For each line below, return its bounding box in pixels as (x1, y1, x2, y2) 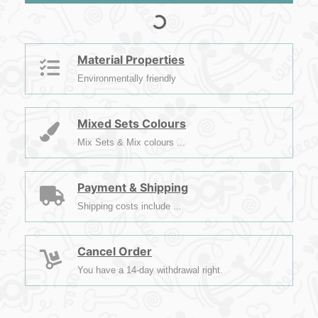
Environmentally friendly (77, 73, 176, 84)
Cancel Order (77, 244, 152, 258)
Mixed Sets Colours (77, 116, 186, 131)
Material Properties (77, 53, 185, 67)
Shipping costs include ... (77, 201, 182, 212)
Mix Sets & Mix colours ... (77, 137, 185, 148)
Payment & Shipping (77, 180, 188, 194)
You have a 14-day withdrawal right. (77, 265, 223, 275)
